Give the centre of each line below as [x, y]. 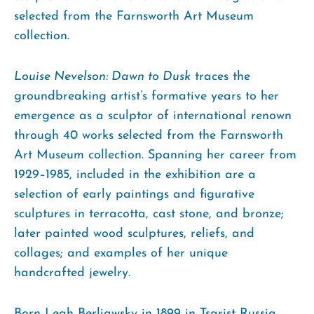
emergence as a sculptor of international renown [153, 116]
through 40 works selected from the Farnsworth [149, 135]
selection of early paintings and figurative [134, 194]
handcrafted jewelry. [72, 273]
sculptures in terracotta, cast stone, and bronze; [149, 214]
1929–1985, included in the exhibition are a [135, 175]
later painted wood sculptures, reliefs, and [134, 233]
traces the [220, 76]
